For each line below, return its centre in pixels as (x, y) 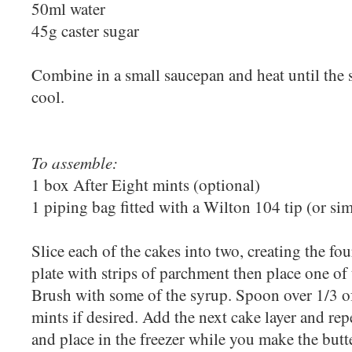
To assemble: (75, 162)
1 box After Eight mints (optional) (146, 184)
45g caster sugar (85, 30)
